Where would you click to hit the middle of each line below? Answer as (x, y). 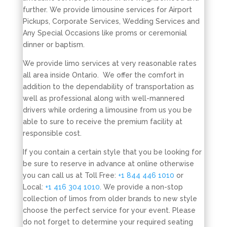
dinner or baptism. (53, 45)
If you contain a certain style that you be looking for (112, 152)
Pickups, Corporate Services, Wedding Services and (111, 21)
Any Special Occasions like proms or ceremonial (105, 33)
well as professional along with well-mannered (103, 98)
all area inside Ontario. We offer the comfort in (103, 75)
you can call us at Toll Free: (70, 175)
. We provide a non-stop (141, 187)
